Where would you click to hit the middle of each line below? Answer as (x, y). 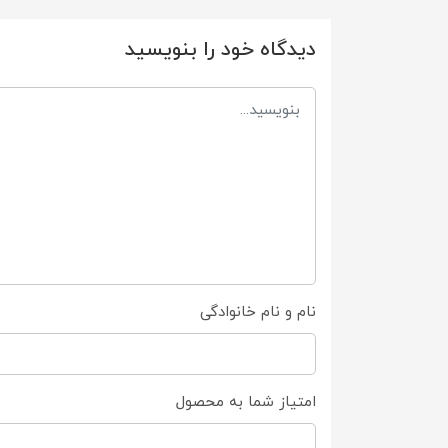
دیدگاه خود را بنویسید (220, 49)
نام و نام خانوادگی (258, 312)
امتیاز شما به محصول (246, 403)
